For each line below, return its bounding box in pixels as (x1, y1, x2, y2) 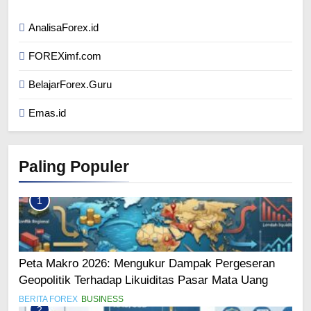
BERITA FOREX (19, 294, 78, 305)
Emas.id (28, 106, 66, 119)
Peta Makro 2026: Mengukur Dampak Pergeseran (19, 257, 275, 270)
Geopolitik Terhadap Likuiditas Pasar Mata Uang (19, 274, 268, 287)
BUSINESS (81, 294, 124, 305)
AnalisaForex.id (28, 21, 99, 33)
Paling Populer (19, 157, 129, 176)
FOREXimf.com (28, 49, 101, 62)
